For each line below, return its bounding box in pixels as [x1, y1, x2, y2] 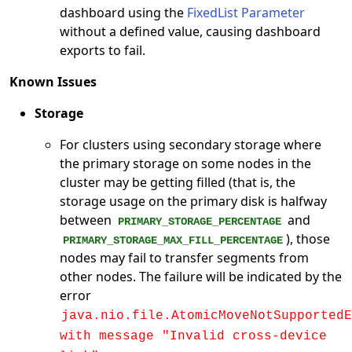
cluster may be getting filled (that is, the [60, 174, 295, 192]
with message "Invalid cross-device [60, 329, 327, 344]
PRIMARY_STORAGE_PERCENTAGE [118, 215, 281, 229]
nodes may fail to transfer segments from [60, 249, 309, 267]
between [60, 211, 115, 229]
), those [286, 230, 330, 248]
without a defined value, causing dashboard [60, 23, 321, 41]
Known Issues [9, 73, 97, 91]
